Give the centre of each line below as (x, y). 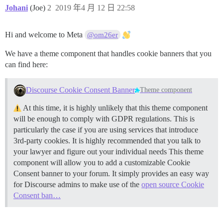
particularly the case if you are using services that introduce (106, 129)
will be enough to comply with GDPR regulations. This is (104, 118)
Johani (16, 8)
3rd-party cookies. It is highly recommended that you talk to (107, 140)
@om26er (103, 35)
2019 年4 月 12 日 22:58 (95, 8)
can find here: (26, 64)
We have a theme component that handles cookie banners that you (108, 54)
